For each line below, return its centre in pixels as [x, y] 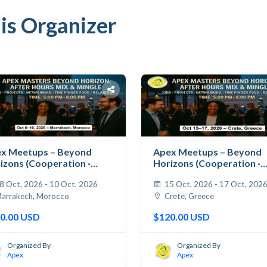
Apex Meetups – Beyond [207, 151]
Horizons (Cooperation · [207, 163]
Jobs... [167, 174]
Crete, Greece [188, 196]
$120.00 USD [181, 216]
